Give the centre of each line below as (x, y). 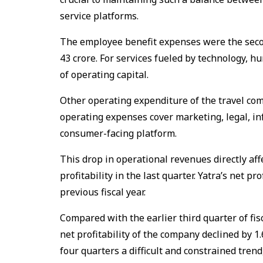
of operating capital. (105, 74)
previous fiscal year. (104, 192)
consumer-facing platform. (118, 133)
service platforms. (99, 16)
